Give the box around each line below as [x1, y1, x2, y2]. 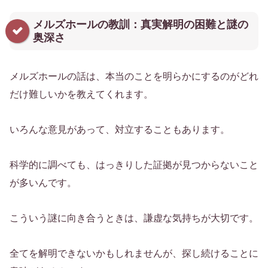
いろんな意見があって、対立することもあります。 [10, 124, 230, 135]
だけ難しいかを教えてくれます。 [10, 89, 153, 100]
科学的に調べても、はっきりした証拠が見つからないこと [10, 159, 258, 170]
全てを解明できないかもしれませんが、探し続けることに [10, 248, 258, 258]
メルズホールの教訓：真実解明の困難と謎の [33, 19, 248, 31]
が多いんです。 [10, 177, 77, 188]
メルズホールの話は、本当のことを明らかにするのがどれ [10, 71, 258, 82]
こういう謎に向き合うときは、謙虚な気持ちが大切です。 [10, 212, 258, 223]
